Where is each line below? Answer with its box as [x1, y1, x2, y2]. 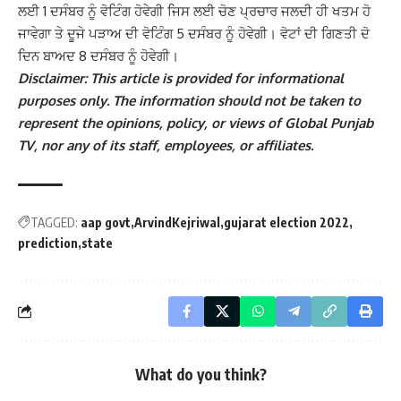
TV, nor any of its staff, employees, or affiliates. [18, 136, 313, 154]
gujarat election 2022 [224, 214, 349, 230]
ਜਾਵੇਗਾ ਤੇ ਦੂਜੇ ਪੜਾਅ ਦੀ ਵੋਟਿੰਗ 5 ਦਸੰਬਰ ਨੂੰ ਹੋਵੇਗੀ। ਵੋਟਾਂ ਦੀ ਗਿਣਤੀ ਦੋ [18, 24, 370, 42]
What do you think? [134, 363, 267, 384]
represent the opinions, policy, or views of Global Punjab [18, 114, 373, 132]
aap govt [81, 214, 131, 230]
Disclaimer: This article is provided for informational [18, 69, 344, 87]
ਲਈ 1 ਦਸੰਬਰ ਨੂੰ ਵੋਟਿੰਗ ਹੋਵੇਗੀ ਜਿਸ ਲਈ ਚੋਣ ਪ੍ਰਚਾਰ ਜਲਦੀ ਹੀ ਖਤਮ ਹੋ [18, 2, 371, 20]
